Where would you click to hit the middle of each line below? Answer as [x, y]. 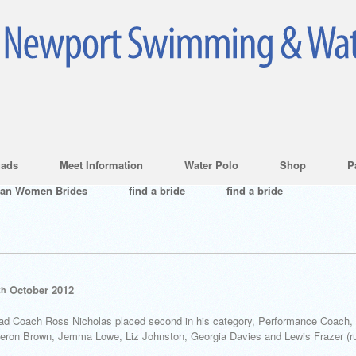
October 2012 [40, 290]
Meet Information [101, 165]
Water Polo [211, 165]
